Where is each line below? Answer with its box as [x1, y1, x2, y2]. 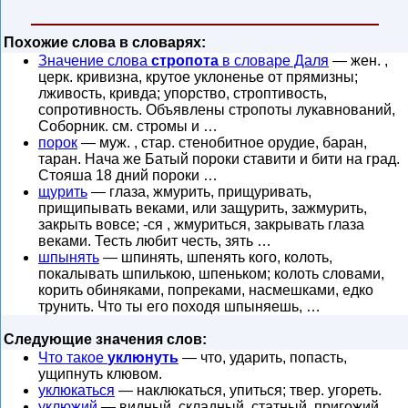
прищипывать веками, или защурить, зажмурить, [38, 200, 367, 216]
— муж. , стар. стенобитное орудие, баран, [77, 135, 367, 150]
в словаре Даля [219, 53, 329, 68]
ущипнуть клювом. [38, 366, 162, 382]
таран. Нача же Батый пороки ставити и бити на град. [38, 151, 400, 167]
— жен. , [329, 53, 388, 68]
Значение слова [38, 53, 151, 68]
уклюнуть [107, 350, 178, 365]
